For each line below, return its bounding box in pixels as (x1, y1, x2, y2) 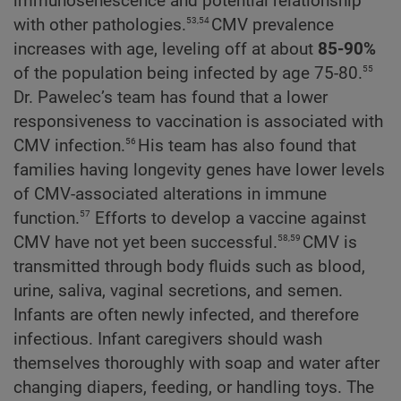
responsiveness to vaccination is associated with (13, 111, 383, 132)
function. (13, 208, 80, 228)
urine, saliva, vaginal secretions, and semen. (13, 280, 343, 301)
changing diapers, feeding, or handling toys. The (13, 377, 374, 397)
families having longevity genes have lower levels (13, 159, 385, 180)
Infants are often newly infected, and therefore (13, 304, 359, 325)
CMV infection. (13, 135, 125, 156)
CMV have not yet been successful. (13, 232, 277, 252)
